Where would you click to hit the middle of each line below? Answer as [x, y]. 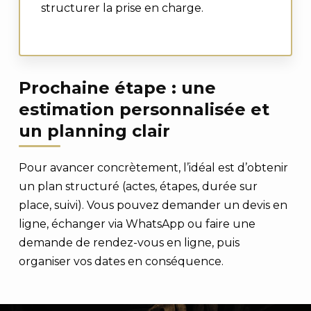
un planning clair [94, 131]
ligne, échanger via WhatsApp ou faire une [137, 224]
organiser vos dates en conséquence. [121, 261]
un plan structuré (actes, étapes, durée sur [138, 186]
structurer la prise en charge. [122, 8]
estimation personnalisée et [144, 109]
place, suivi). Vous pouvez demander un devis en [153, 205]
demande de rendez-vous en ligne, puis [129, 243]
